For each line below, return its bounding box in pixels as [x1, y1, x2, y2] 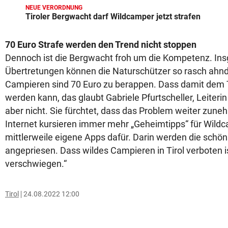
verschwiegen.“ [5, 158, 67, 169]
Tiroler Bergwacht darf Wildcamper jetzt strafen [25, 12, 201, 21]
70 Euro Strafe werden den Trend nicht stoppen [5, 39, 198, 50]
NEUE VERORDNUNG [25, 4, 82, 11]
